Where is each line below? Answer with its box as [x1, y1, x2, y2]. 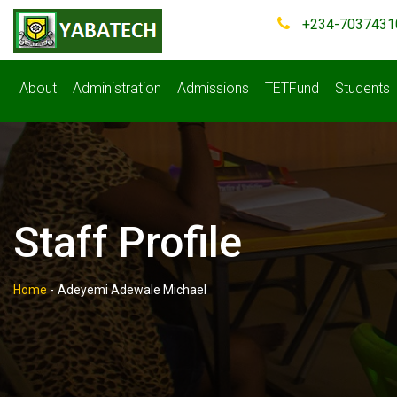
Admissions [177, 80, 249, 97]
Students [335, 80, 390, 97]
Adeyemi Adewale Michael [58, 283, 206, 297]
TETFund [265, 80, 319, 97]
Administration [73, 80, 161, 97]
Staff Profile [13, 217, 242, 268]
